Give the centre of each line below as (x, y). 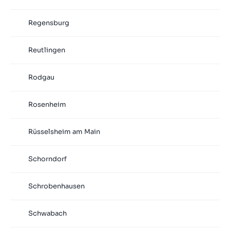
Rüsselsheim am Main (64, 132)
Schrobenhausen (56, 186)
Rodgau (41, 78)
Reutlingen (46, 50)
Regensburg (49, 23)
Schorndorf (47, 159)
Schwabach (47, 214)
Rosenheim (47, 105)
